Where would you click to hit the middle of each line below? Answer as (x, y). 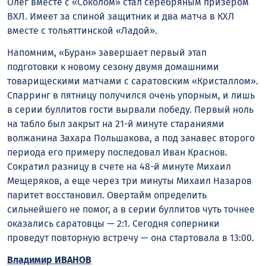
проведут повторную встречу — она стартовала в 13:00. (131, 238)
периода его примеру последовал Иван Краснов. (117, 153)
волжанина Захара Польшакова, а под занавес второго (131, 138)
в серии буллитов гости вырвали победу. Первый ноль (130, 110)
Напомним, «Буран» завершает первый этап (107, 53)
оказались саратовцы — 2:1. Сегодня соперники (113, 224)
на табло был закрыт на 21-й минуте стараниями (116, 124)
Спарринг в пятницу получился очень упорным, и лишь (131, 96)
